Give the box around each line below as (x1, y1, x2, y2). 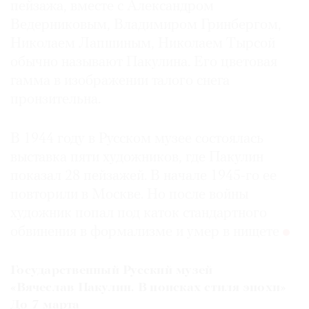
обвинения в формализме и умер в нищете (10, 225, 283, 240)
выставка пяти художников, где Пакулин (10, 150, 263, 166)
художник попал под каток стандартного (10, 206, 267, 221)
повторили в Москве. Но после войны (10, 188, 248, 203)
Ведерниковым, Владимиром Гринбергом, (10, 18, 281, 33)
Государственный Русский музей (10, 264, 213, 278)
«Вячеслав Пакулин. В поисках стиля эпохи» (10, 281, 287, 295)
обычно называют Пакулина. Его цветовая (10, 55, 277, 70)
